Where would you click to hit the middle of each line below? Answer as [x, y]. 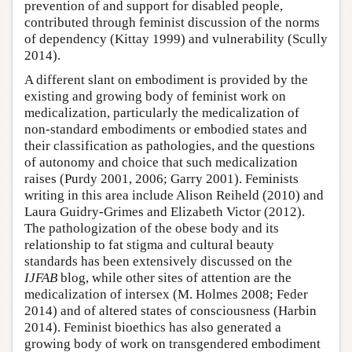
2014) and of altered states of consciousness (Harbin [170, 311]
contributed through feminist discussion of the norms [172, 23]
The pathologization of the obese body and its [152, 229]
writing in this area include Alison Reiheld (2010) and [174, 196]
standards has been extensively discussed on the [158, 262]
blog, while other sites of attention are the [174, 278]
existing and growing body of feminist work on [155, 97]
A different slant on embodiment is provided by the [166, 80]
